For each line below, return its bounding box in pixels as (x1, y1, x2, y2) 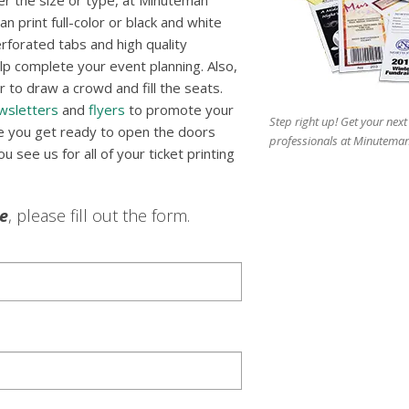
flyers (89, 100, 125, 120)
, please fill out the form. (8, 204, 190, 227)
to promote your (125, 100, 234, 120)
